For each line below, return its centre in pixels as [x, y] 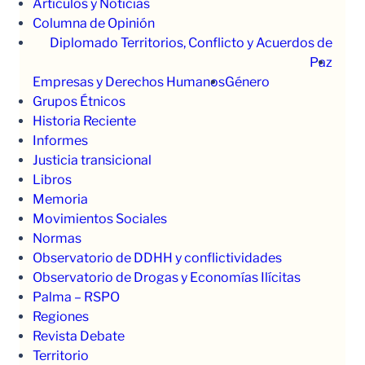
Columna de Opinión [94, 23]
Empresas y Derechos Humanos [129, 81]
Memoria [60, 199]
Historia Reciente [84, 121]
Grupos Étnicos [79, 101]
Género [247, 81]
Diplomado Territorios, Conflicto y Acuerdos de [191, 42]
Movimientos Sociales [100, 218]
